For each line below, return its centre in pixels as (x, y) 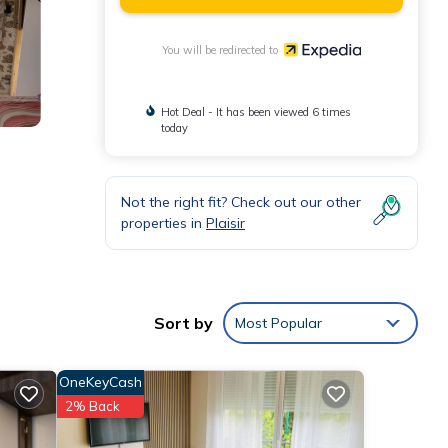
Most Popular (278, 323)
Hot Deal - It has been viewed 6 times (255, 111)
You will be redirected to (223, 49)
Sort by (183, 323)
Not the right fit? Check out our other (241, 201)
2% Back (92, 406)
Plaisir (225, 222)
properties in (163, 222)
